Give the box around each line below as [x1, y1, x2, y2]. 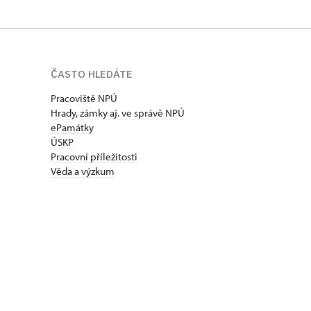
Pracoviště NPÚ [51, 92, 117, 106]
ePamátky [51, 121, 94, 135]
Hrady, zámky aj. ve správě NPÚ [51, 106, 185, 120]
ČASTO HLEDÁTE [51, 67, 133, 81]
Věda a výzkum [51, 165, 115, 178]
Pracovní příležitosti [51, 150, 137, 164]
